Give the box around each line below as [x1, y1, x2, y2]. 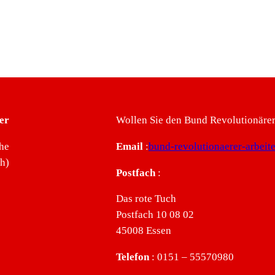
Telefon [115, 251, 149, 263]
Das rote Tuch [115, 193, 176, 205]
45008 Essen [115, 225, 171, 237]
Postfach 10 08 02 [115, 209, 194, 221]
